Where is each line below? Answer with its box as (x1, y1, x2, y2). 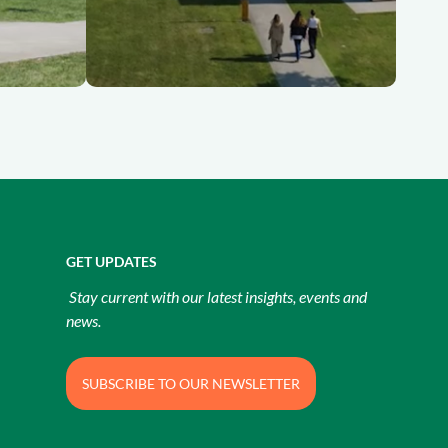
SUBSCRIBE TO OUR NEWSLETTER (82, 375, 300, 392)
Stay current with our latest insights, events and (66, 287, 367, 306)
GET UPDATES (66, 253, 157, 270)
